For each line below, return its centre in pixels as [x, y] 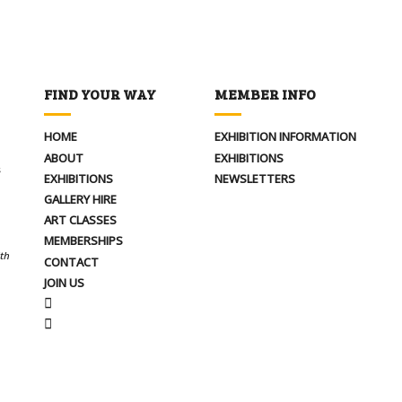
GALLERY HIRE [80, 199]
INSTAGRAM [84, 323]
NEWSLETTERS [255, 178]
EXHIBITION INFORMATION [285, 137]
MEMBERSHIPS [83, 241]
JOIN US [64, 282]
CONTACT [71, 262]
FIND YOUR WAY [100, 94]
